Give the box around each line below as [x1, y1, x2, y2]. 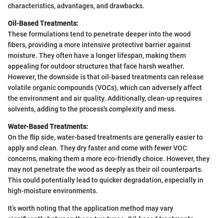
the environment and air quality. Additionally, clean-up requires [8, 94, 202, 103]
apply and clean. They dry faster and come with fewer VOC [8, 144, 187, 152]
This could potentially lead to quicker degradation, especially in [8, 176, 203, 184]
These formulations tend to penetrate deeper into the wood [8, 30, 191, 38]
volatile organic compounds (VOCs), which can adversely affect [8, 84, 202, 92]
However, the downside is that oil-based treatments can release [8, 73, 204, 81]
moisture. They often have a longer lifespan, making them [8, 52, 186, 60]
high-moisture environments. [8, 187, 98, 195]
